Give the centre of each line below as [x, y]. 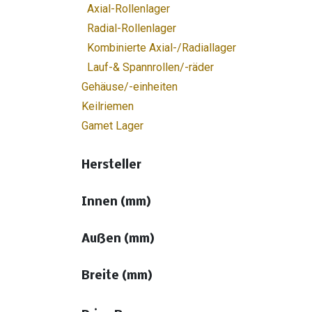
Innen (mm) [116, 202]
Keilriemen [108, 106]
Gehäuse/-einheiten [130, 87]
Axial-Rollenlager [128, 9]
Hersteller [111, 165]
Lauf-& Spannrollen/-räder [150, 67]
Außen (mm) [118, 239]
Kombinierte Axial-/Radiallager [162, 48]
